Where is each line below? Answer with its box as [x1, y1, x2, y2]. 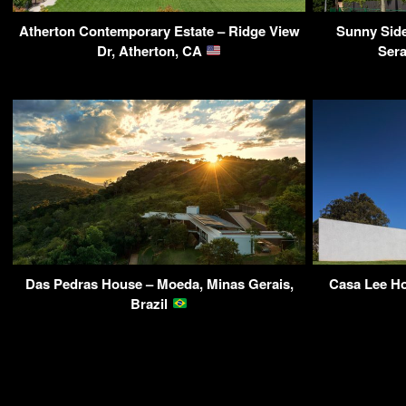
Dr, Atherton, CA [96, 40, 206, 61]
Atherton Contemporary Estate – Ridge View [18, 20, 300, 41]
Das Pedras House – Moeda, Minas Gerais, [24, 273, 294, 294]
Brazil [130, 293, 172, 314]
